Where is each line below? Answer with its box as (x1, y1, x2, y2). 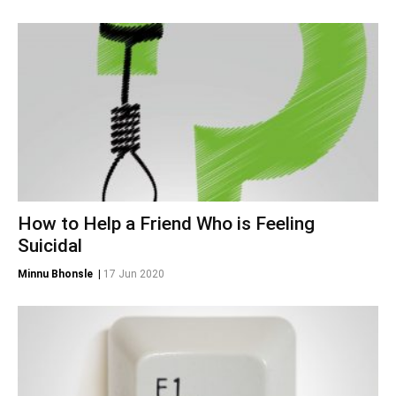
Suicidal (18, 234, 82, 256)
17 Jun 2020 (103, 267, 164, 280)
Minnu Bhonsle (18, 267, 93, 280)
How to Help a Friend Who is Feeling (18, 212, 315, 234)
